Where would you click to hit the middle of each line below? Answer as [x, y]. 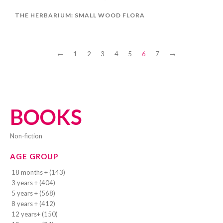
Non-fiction [28, 136]
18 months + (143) [38, 172]
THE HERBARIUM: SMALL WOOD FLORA [80, 15]
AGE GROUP [34, 156]
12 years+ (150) [35, 214]
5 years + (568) [33, 193]
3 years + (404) [33, 182]
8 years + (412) [33, 203]
